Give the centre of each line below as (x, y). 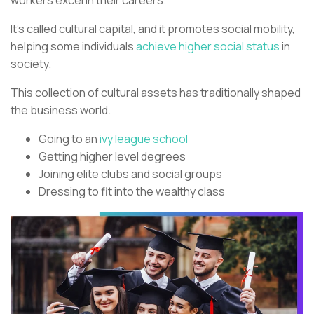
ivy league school (144, 138)
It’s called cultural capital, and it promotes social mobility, (153, 28)
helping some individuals (73, 46)
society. (32, 63)
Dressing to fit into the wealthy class (132, 191)
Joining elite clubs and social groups (130, 173)
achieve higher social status (208, 46)
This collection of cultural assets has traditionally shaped (156, 92)
